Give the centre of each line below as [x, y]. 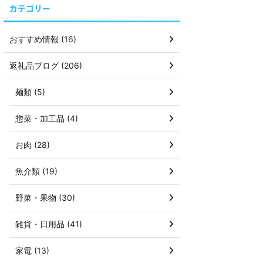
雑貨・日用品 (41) [49, 224]
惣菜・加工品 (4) [47, 119]
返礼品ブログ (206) [46, 66]
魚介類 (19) [36, 171]
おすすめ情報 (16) [43, 39]
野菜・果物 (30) [45, 198]
